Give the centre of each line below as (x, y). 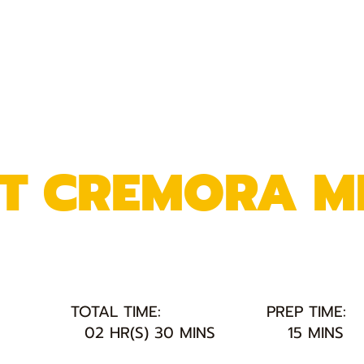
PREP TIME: (307, 312)
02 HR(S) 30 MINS (150, 332)
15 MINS (316, 333)
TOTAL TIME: (116, 312)
